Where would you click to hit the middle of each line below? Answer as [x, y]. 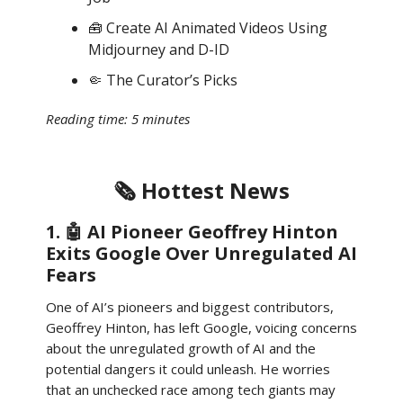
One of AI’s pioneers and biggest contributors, [190, 307]
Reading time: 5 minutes [118, 119]
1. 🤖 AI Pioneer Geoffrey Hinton [192, 232]
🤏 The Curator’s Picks [163, 80]
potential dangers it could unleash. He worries [188, 369]
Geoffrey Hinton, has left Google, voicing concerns [201, 327]
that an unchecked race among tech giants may [191, 390]
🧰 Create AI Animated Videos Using [208, 28]
